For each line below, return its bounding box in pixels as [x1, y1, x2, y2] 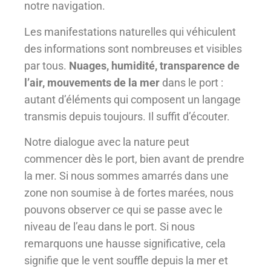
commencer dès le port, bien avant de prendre [24, 152, 244, 166]
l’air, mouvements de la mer [24, 76, 162, 89]
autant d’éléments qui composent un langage [24, 93, 241, 106]
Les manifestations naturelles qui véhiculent [24, 25, 236, 38]
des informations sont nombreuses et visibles [24, 42, 242, 55]
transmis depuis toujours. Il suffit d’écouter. [24, 109, 230, 123]
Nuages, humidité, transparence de [69, 59, 240, 72]
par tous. [24, 59, 69, 72]
